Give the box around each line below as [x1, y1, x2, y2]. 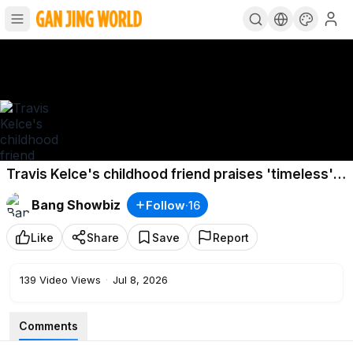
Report [213, 230, 249, 244]
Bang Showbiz [32, 197, 121, 213]
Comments [19, 319, 78, 333]
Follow [146, 197, 185, 213]
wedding [6, 184, 63, 199]
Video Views [39, 273, 101, 286]
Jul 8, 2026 [113, 273, 168, 286]
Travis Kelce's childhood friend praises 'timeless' [6, 166, 333, 182]
